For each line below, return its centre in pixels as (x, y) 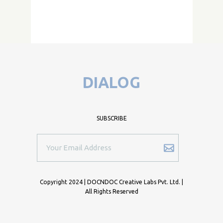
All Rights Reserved (111, 191)
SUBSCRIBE (111, 118)
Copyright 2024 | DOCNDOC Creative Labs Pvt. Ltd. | (111, 182)
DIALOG (111, 82)
